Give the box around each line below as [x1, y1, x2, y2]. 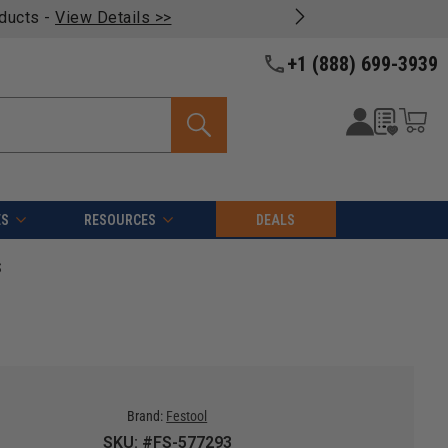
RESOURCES [83, 212, 156, 229]
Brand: [127, 408, 164, 425]
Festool [166, 408, 208, 425]
